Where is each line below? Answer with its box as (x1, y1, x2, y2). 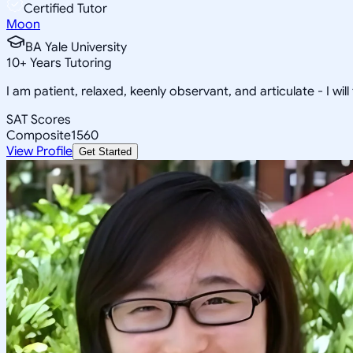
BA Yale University (25, 39, 127, 55)
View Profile (6, 143, 72, 159)
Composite (6, 127, 71, 143)
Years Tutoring (27, 54, 112, 71)
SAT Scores (6, 111, 71, 128)
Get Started (79, 145, 132, 158)
